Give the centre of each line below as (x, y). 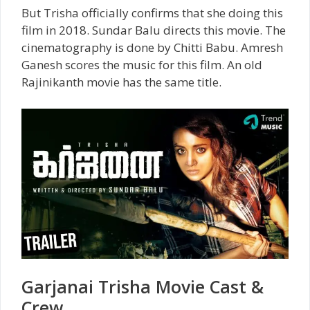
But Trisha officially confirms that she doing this (152, 13)
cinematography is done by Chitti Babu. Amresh (152, 47)
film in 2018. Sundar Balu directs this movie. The (154, 30)
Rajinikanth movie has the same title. (121, 82)
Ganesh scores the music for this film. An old (142, 65)
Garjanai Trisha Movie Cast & (143, 286)
